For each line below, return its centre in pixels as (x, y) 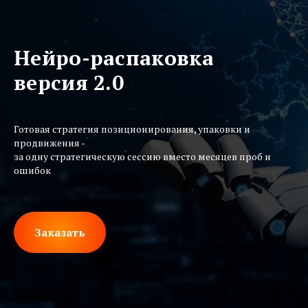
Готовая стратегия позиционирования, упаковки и (132, 129)
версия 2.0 (69, 82)
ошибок (32, 170)
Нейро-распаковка (114, 58)
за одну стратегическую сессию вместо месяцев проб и (142, 156)
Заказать (60, 232)
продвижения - (49, 143)
